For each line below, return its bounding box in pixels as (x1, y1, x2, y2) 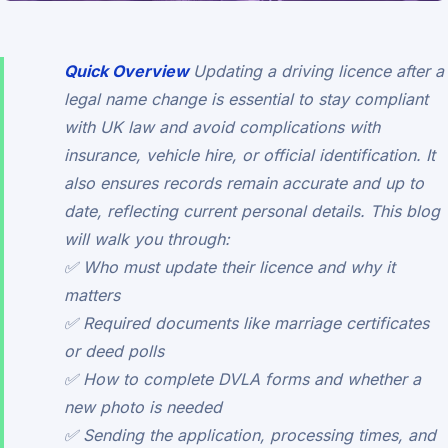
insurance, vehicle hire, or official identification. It (64, 145, 435, 166)
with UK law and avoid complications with (64, 117, 380, 138)
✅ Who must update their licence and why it (64, 257, 395, 278)
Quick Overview (64, 61, 193, 82)
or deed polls (64, 341, 164, 362)
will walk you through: (64, 229, 230, 250)
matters (64, 285, 120, 306)
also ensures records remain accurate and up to (64, 173, 424, 194)
